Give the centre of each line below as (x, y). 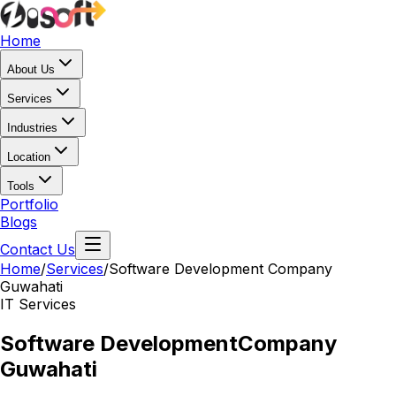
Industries (32, 128)
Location (29, 157)
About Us (31, 69)
